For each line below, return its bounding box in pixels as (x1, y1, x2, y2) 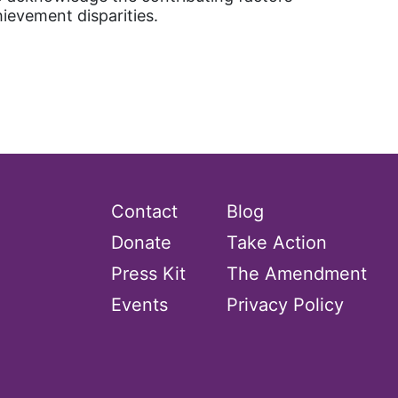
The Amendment (227, 263, 367, 284)
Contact (110, 201, 178, 222)
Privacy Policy (227, 294, 344, 315)
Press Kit (110, 263, 186, 284)
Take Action (227, 232, 327, 253)
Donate (110, 232, 171, 253)
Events (110, 294, 168, 315)
